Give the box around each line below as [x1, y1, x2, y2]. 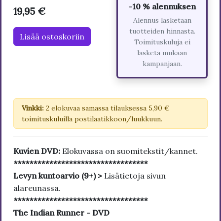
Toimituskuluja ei [134, 37, 190, 47]
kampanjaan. [142, 59, 182, 69]
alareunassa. [13, 183, 61, 193]
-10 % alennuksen [128, 1, 196, 12]
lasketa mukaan [137, 48, 187, 58]
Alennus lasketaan [133, 16, 191, 25]
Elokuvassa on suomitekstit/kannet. [62, 146, 198, 156]
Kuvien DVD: [13, 146, 62, 156]
